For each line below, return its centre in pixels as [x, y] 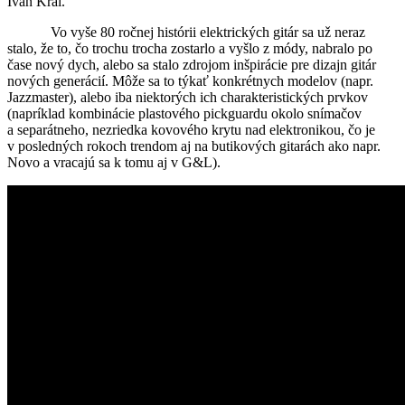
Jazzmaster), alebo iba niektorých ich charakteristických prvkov [188, 97]
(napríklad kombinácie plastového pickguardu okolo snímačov [184, 113]
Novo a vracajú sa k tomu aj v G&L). [114, 162]
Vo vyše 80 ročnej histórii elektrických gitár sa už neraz [186, 32]
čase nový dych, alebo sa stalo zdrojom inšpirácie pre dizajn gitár [192, 64]
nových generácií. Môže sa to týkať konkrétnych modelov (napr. [190, 80]
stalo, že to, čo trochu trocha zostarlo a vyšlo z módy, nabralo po [190, 48]
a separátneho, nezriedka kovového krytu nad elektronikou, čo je [191, 129]
